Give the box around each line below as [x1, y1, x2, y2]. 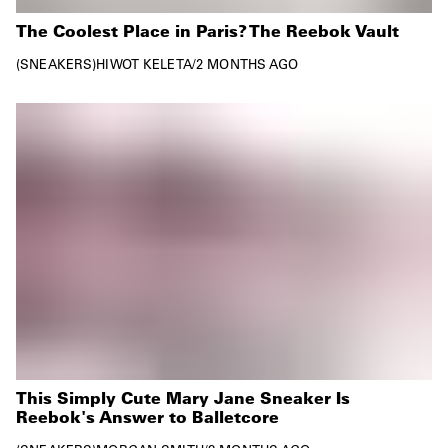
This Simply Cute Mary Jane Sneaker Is [16, 387, 350, 409]
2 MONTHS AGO [196, 54, 299, 72]
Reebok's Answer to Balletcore [16, 406, 279, 428]
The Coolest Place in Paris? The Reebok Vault [16, 19, 399, 41]
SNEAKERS [20, 54, 93, 72]
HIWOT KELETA [96, 54, 192, 72]
